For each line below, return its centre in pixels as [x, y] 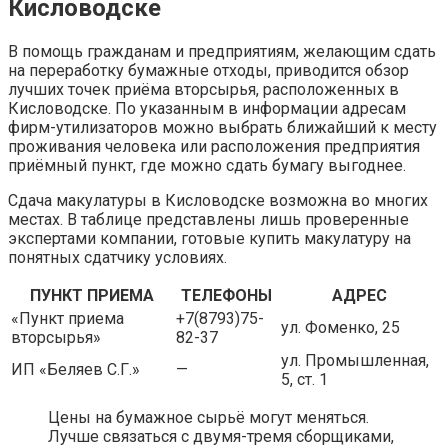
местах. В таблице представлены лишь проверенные [208, 219]
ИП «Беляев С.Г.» [75, 369]
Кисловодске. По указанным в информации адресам [207, 108]
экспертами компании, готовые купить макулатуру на [209, 238]
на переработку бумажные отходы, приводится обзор [208, 70]
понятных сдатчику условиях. [117, 257]
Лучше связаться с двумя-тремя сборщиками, [221, 436]
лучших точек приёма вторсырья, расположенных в [203, 89]
